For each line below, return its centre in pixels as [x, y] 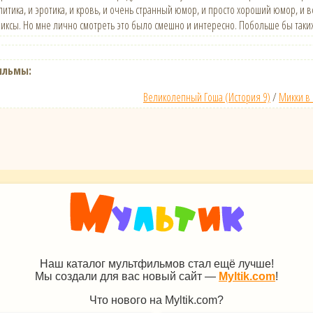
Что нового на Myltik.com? [156, 300]
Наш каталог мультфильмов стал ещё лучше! [156, 264]
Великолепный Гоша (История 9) [207, 97]
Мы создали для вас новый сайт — [127, 276]
